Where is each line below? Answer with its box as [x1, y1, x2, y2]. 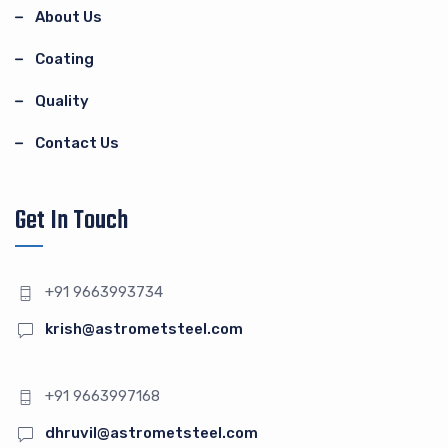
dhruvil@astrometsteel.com [45, 423, 258, 442]
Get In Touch [15, 200, 128, 241]
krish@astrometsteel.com [45, 319, 243, 338]
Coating [35, 49, 94, 68]
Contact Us [35, 133, 119, 152]
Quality [35, 91, 89, 110]
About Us [35, 7, 102, 26]
